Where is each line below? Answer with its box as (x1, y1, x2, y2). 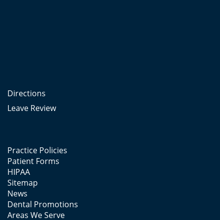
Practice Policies (7, 144, 67, 156)
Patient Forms (7, 155, 59, 166)
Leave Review (7, 102, 56, 113)
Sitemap (7, 177, 38, 188)
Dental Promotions (7, 198, 78, 210)
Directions (7, 87, 46, 99)
